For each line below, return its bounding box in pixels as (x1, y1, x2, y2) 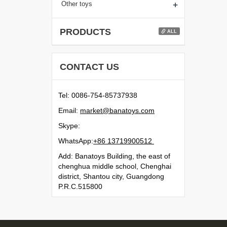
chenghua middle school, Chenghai (58, 162, 171, 170)
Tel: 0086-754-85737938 (58, 91, 137, 99)
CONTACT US (60, 62, 119, 72)
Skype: (58, 122, 80, 130)
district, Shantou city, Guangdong (58, 172, 164, 180)
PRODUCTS (60, 27, 111, 37)
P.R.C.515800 (58, 182, 102, 191)
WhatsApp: (58, 137, 93, 145)
